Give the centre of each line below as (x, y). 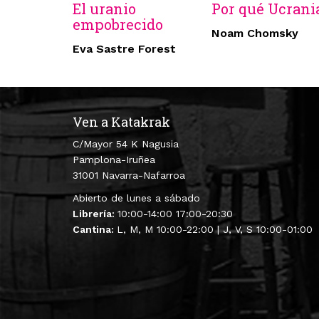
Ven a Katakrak (121, 122)
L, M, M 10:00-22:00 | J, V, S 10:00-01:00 (215, 230)
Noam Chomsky (255, 33)
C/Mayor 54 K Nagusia (126, 144)
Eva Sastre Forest (124, 49)
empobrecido (118, 25)
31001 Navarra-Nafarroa (129, 176)
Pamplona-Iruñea (114, 160)
